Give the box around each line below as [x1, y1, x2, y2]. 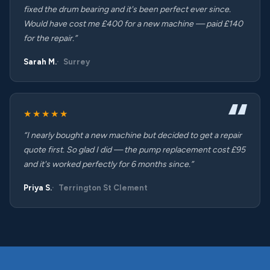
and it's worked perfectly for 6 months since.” [24, 159, 193, 169]
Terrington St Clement [58, 183, 148, 192]
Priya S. [24, 183, 52, 192]
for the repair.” [24, 33, 77, 43]
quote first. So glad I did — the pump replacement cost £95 [24, 145, 245, 155]
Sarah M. [24, 57, 57, 66]
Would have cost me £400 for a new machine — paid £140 [24, 19, 243, 29]
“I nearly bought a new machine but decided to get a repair [24, 130, 242, 140]
